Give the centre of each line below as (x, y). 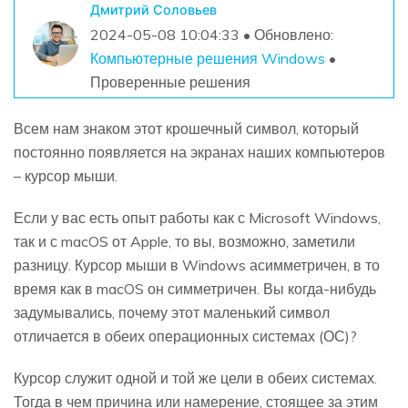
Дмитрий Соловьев (153, 10)
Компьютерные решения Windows (207, 59)
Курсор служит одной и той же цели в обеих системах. (195, 377)
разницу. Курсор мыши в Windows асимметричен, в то (197, 265)
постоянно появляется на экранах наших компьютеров (199, 152)
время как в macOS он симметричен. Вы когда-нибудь (195, 288)
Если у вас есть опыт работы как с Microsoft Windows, (197, 217)
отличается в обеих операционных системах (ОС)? (185, 336)
